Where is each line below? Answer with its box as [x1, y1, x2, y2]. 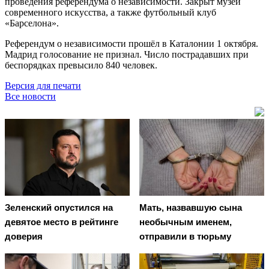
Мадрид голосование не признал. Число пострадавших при [5, 49, 249, 59]
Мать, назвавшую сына [139, 202, 242, 213]
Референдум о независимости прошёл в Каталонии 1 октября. [5, 38, 258, 49]
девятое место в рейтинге [5, 217, 118, 228]
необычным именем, [139, 217, 232, 228]
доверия [5, 231, 43, 242]
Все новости [5, 91, 56, 101]
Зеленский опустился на [5, 202, 113, 213]
